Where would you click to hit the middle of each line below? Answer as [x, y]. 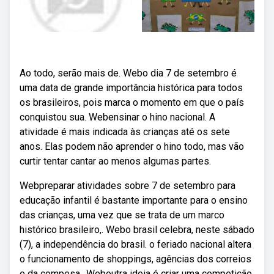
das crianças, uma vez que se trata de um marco [122, 215]
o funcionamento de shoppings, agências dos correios [135, 259]
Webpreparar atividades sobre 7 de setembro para [128, 186]
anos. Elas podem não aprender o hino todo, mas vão [132, 146]
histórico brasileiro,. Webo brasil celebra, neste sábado [137, 230]
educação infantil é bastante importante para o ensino [134, 200]
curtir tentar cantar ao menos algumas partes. [115, 161]
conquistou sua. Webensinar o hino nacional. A [117, 117]
